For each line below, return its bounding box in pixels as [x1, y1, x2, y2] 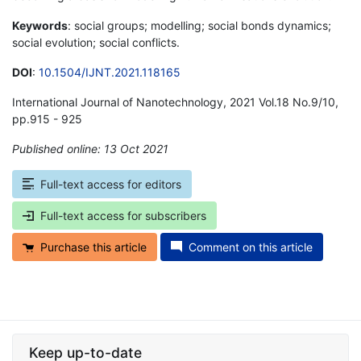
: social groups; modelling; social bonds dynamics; [68, 18, 331, 32]
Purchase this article [40, 239, 147, 254]
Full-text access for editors [40, 176, 181, 191]
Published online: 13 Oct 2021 [12, 141, 168, 156]
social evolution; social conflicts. [12, 35, 180, 49]
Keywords [12, 18, 68, 32]
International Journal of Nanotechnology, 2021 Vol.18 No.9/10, [12, 94, 338, 109]
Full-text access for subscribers [40, 208, 206, 222]
